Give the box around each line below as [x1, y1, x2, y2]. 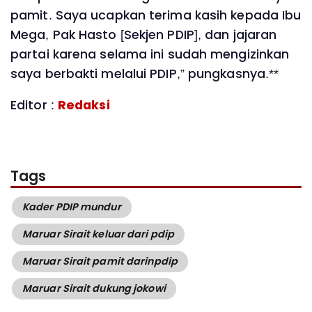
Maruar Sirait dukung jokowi [22, 281, 166, 296]
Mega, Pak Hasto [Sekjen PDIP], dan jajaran [10, 26, 277, 43]
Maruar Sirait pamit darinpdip [22, 254, 178, 269]
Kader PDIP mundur [22, 200, 121, 214]
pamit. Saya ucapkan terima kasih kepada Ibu [10, 6, 302, 24]
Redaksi [57, 97, 110, 114]
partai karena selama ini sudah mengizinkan [10, 45, 290, 63]
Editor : [10, 97, 58, 114]
